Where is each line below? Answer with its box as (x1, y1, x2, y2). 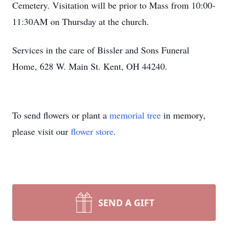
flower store (71, 125, 113, 137)
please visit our (12, 125, 71, 137)
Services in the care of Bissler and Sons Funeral (12, 44, 189, 56)
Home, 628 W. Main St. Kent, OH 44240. (12, 60, 167, 72)
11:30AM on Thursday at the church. (12, 15, 149, 27)
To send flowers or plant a (12, 109, 109, 121)
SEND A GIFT (98, 196, 154, 209)
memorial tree (109, 109, 161, 121)
